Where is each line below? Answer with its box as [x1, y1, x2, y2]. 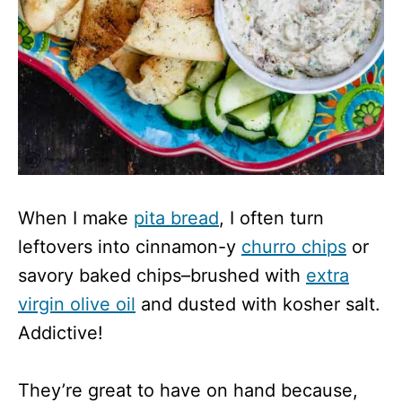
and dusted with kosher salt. [135, 293, 380, 315]
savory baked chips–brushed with [18, 264, 306, 286]
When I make [18, 206, 134, 229]
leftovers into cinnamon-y [18, 235, 241, 258]
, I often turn [219, 206, 324, 229]
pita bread [134, 206, 219, 229]
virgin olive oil [18, 293, 135, 315]
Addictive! [18, 321, 103, 344]
